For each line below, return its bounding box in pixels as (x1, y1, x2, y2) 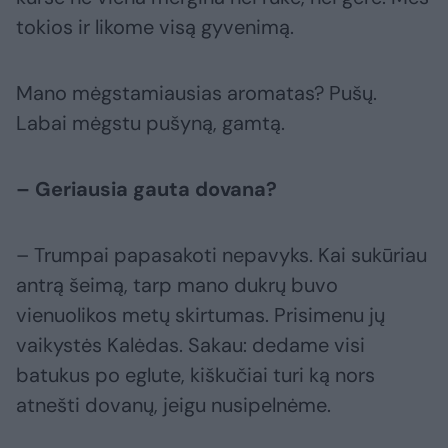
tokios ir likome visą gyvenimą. (16, 14, 294, 41)
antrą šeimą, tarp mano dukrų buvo (16, 272, 338, 299)
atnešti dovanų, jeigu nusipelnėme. (16, 392, 331, 419)
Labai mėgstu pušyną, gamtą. (16, 110, 285, 137)
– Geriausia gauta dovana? (16, 176, 277, 203)
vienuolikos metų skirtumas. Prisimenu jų (16, 302, 385, 329)
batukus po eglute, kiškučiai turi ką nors (16, 362, 375, 389)
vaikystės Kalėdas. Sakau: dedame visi (16, 332, 365, 359)
